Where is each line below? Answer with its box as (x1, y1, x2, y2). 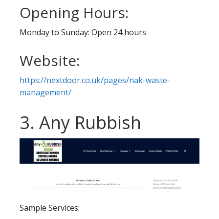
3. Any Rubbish (20, 110, 141, 134)
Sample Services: (20, 202, 80, 213)
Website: (20, 50, 80, 70)
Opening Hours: (20, 2, 129, 22)
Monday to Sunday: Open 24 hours (20, 26, 146, 38)
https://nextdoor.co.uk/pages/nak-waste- (20, 74, 170, 86)
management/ (20, 87, 71, 98)
